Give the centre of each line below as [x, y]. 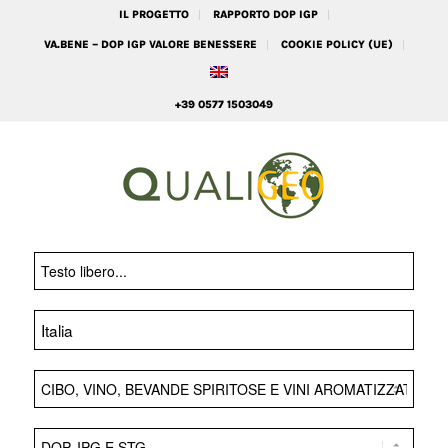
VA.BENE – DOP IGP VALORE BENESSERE [150, 44]
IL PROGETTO [153, 14]
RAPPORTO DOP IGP [265, 14]
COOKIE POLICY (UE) [336, 44]
